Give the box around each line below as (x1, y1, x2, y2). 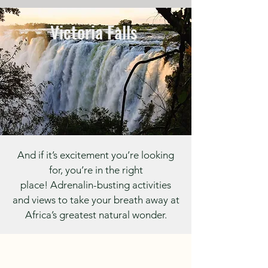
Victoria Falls (50, 19, 142, 44)
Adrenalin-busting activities (50, 179, 171, 191)
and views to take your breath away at (12, 194, 179, 206)
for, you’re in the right (48, 164, 143, 176)
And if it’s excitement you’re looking (17, 149, 174, 161)
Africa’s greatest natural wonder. (25, 209, 167, 221)
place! (20, 179, 50, 191)
